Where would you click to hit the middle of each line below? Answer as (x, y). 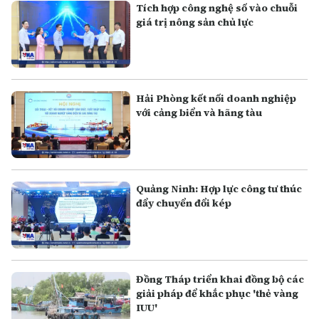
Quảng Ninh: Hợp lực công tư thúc (219, 189)
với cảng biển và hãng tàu (199, 113)
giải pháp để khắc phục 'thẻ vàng (218, 294)
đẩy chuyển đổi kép (184, 203)
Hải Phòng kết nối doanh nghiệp (216, 99)
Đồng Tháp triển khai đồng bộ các (220, 279)
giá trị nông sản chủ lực (195, 22)
